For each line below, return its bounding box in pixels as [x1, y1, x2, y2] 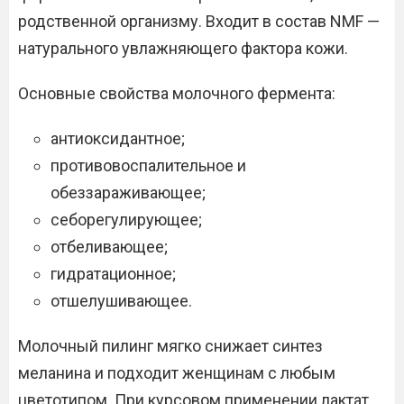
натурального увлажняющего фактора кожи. [18, 39, 348, 58]
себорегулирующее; [50, 210, 202, 229]
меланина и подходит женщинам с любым [18, 363, 335, 382]
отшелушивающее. [50, 291, 192, 310]
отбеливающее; [50, 237, 168, 256]
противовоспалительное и [50, 156, 246, 175]
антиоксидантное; [50, 129, 185, 148]
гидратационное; [50, 264, 176, 283]
